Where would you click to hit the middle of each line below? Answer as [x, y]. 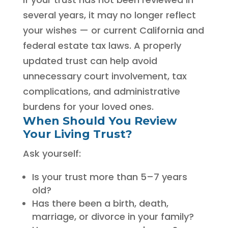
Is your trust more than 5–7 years [109, 177]
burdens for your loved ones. [88, 107]
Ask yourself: [52, 153]
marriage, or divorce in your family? [113, 217]
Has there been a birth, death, [100, 203]
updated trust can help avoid [90, 61]
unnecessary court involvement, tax [105, 76]
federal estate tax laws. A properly [102, 46]
